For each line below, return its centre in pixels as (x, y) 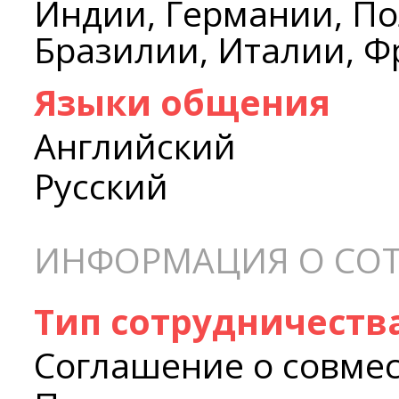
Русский (101, 186)
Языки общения (182, 102)
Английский (135, 146)
